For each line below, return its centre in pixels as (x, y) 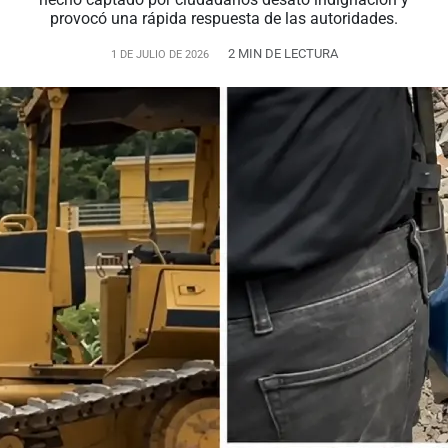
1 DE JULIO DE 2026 (159, 54)
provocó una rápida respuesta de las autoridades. (224, 18)
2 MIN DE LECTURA (282, 53)
